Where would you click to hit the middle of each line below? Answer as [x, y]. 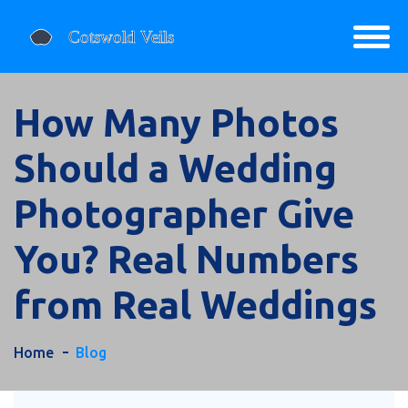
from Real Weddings [195, 305]
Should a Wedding [175, 168]
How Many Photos [176, 122]
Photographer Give [184, 214]
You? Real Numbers [186, 259]
